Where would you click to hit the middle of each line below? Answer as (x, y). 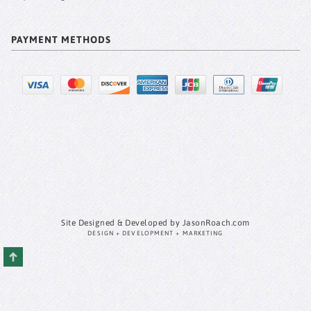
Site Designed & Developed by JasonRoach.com (155, 223)
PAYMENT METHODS (61, 40)
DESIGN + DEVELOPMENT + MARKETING (155, 234)
